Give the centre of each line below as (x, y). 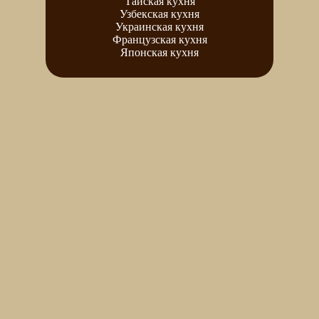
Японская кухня (159, 52)
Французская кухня (159, 39)
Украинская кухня (159, 26)
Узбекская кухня (159, 14)
